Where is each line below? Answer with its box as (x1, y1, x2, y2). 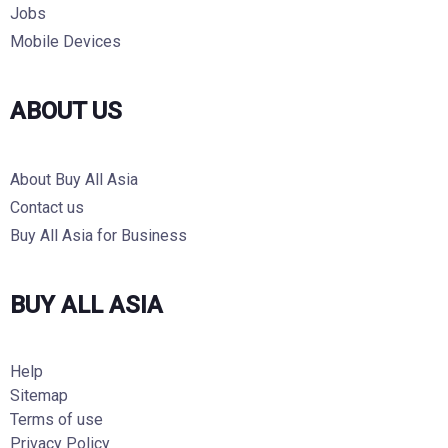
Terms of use (10, 410, 103, 429)
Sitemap (10, 386, 68, 405)
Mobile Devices (10, 32, 121, 51)
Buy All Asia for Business (10, 226, 187, 245)
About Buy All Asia (10, 170, 138, 189)
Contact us (10, 198, 84, 217)
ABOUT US (10, 97, 122, 125)
